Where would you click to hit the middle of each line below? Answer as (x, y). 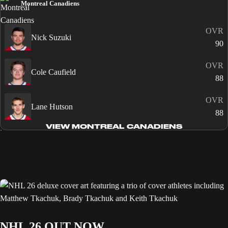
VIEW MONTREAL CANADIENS (114, 127)
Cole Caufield (53, 72)
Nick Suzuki (51, 37)
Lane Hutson (52, 106)
